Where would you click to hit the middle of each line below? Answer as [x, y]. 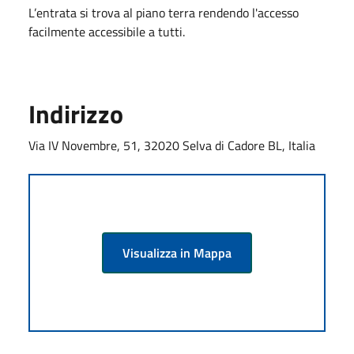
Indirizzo [76, 113]
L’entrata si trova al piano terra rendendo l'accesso [164, 12]
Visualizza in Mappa [177, 252]
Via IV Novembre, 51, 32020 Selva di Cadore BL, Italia [172, 145]
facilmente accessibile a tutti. [107, 31]
